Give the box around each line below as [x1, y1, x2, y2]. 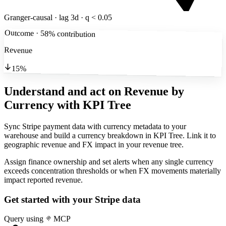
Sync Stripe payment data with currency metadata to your [4, 122, 186, 131]
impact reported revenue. [4, 176, 83, 185]
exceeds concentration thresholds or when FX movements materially [4, 166, 221, 176]
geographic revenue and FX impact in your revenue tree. [4, 140, 184, 149]
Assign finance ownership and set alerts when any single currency [4, 157, 213, 166]
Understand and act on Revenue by [4, 85, 184, 98]
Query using [4, 214, 45, 223]
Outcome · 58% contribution [4, 28, 95, 39]
